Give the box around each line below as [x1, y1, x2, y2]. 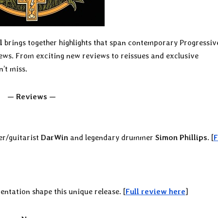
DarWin [41, 133, 68, 143]
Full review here [126, 187, 185, 197]
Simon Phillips [155, 133, 207, 143]
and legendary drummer [68, 133, 155, 143]
